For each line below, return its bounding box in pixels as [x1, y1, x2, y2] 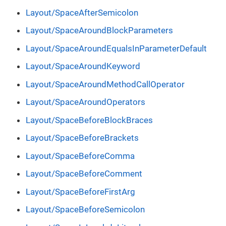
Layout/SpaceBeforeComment [26, 168, 142, 179]
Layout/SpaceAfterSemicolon [26, 7, 138, 18]
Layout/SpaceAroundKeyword [26, 61, 140, 72]
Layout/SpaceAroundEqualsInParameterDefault [26, 43, 207, 53]
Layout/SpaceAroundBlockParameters [26, 25, 173, 36]
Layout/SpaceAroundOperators [26, 97, 145, 107]
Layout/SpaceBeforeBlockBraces [26, 115, 153, 125]
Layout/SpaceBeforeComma [26, 150, 135, 161]
